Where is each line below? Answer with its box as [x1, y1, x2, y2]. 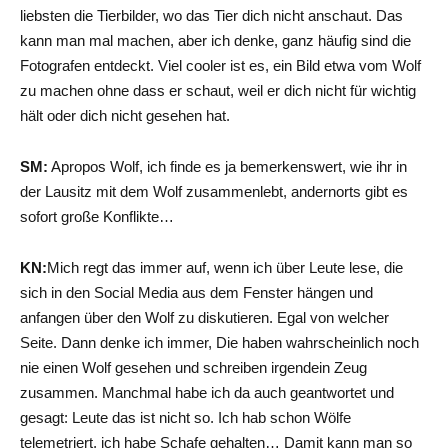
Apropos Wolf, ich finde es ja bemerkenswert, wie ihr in [48, 157, 407, 175]
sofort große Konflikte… [20, 207, 174, 225]
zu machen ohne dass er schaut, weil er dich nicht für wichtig [20, 81, 416, 99]
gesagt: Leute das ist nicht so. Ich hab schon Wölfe [20, 408, 351, 426]
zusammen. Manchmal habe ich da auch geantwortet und [20, 383, 394, 401]
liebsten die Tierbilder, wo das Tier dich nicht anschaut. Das [20, 6, 403, 24]
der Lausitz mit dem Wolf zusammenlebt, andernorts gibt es [20, 182, 408, 200]
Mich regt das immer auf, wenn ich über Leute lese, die [47, 258, 403, 276]
